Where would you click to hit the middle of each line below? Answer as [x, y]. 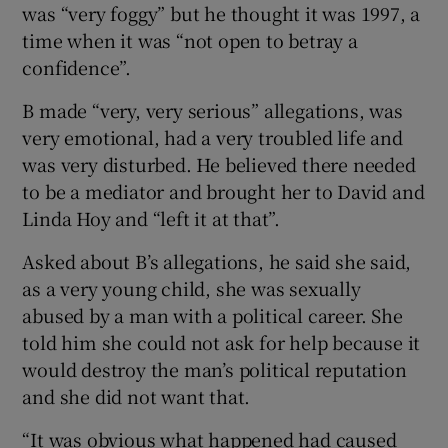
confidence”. [77, 66]
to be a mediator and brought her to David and [223, 190]
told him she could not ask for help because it [221, 341]
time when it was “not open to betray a [190, 39]
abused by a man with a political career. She [212, 314]
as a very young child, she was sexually [191, 287]
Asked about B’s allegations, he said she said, [217, 260]
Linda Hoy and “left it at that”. [151, 217]
